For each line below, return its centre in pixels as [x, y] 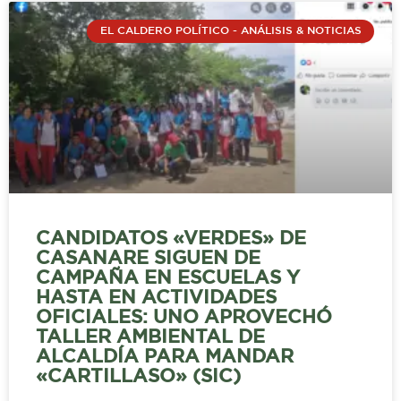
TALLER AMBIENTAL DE [150, 337]
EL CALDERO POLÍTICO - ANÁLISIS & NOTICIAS [230, 31]
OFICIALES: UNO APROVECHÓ [184, 317]
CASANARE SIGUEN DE [148, 258]
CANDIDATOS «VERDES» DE [171, 239]
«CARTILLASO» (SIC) [138, 376]
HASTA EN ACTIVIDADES [156, 298]
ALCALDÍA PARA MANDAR [165, 357]
